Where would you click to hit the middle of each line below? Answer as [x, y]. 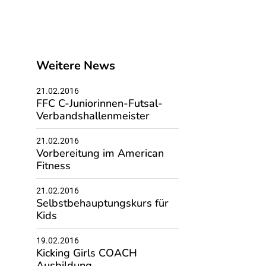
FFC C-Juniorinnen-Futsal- [99, 103]
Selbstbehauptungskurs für [102, 203]
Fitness [53, 166]
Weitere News [75, 66]
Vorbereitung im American [100, 153]
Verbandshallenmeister [93, 116]
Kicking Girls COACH [86, 253]
